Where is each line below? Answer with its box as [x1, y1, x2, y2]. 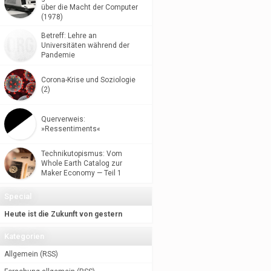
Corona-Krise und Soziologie [41, 76, 135, 84]
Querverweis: [41, 115, 85, 123]
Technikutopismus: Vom [41, 149, 122, 158]
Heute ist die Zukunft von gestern [4, 210, 122, 218]
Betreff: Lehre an [41, 31, 97, 40]
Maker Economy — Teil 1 [41, 169, 122, 177]
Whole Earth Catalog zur [41, 159, 122, 168]
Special [4, 192, 31, 201]
